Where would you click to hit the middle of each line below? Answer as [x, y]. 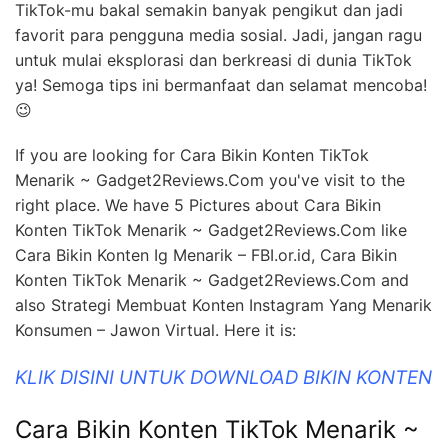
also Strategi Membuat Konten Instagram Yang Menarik [223, 304]
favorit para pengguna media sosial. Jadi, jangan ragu [218, 34]
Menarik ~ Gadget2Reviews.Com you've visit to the [210, 179]
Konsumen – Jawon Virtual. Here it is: [155, 329]
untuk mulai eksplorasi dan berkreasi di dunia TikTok [213, 59]
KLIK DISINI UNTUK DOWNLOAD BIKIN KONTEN [223, 377]
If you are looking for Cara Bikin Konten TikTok [192, 154]
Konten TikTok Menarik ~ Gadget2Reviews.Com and [212, 279]
